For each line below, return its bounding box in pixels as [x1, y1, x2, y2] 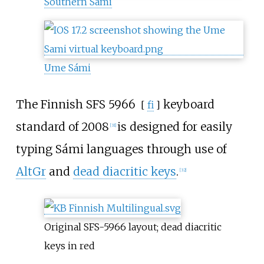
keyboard [160, 97, 214, 112]
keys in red [44, 240, 95, 252]
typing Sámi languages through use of [15, 142, 226, 157]
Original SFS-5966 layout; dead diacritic [44, 221, 222, 233]
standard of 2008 [15, 120, 109, 134]
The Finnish [15, 97, 86, 112]
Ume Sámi [44, 61, 91, 74]
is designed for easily [117, 120, 232, 134]
